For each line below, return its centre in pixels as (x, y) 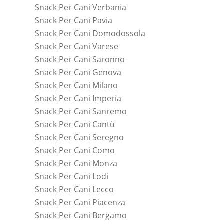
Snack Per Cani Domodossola (90, 33)
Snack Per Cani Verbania (81, 7)
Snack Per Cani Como (75, 150)
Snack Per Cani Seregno (79, 137)
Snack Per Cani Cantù (75, 124)
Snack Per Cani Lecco (74, 189)
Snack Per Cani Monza (76, 163)
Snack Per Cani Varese (77, 46)
